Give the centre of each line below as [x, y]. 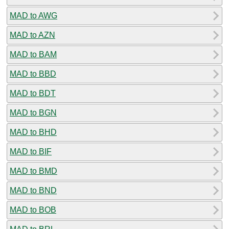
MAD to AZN [32, 35]
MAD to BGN [33, 112]
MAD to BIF [31, 151]
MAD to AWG [33, 15]
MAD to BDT [33, 93]
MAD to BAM [33, 54]
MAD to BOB [33, 210]
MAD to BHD [33, 132]
